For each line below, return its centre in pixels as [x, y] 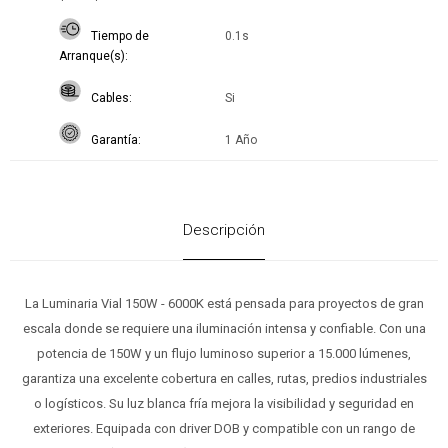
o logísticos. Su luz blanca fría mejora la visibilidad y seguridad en [224, 404]
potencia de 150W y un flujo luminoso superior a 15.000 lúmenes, [224, 354]
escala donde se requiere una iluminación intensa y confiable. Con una [224, 329]
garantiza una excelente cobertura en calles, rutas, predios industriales [224, 379]
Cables [109, 98]
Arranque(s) [91, 56]
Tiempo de [119, 36]
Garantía [114, 140]
